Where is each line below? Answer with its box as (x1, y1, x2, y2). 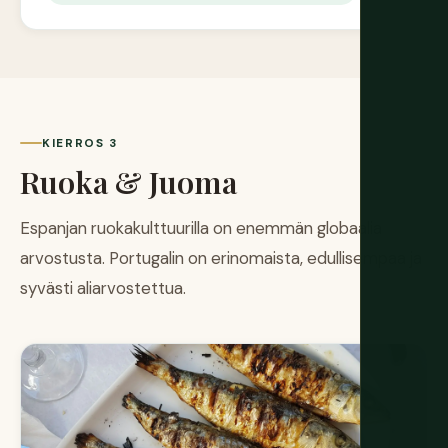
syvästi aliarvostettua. (20, 276, 186, 299)
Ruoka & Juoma (20, 160, 237, 202)
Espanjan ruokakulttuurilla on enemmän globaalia (20, 216, 382, 239)
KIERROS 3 (42, 134, 119, 151)
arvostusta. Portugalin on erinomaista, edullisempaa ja (20, 246, 422, 269)
